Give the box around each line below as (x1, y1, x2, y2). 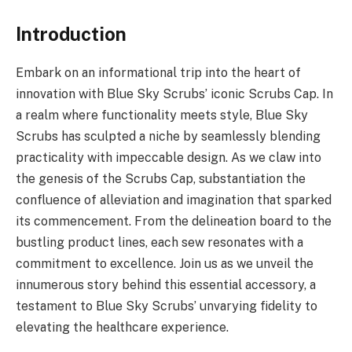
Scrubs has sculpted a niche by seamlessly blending (16, 128, 321, 144)
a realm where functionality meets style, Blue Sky (16, 107, 308, 123)
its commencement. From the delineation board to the (16, 213, 332, 229)
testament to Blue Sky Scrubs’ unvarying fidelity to (16, 298, 317, 313)
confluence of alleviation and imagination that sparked (16, 192, 332, 207)
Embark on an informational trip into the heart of (16, 64, 301, 80)
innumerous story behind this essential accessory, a (16, 277, 316, 292)
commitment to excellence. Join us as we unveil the (16, 255, 313, 271)
